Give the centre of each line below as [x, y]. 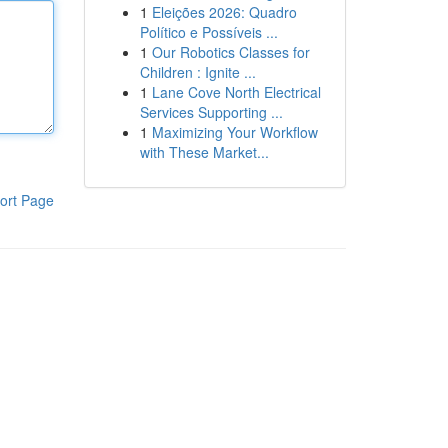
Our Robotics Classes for [230, 52]
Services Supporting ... [211, 112]
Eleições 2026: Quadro [224, 12]
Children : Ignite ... [197, 72]
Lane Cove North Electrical [236, 92]
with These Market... [204, 152]
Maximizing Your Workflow [234, 132]
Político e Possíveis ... [208, 32]
